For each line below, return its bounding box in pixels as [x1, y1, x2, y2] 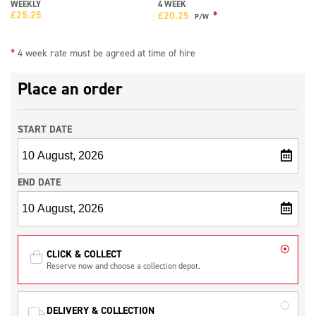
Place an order [18, 77, 123, 99]
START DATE [18, 122, 72, 135]
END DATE [18, 175, 61, 188]
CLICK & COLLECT [47, 247, 122, 260]
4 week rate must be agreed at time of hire [15, 46, 195, 59]
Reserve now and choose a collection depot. [47, 260, 200, 271]
